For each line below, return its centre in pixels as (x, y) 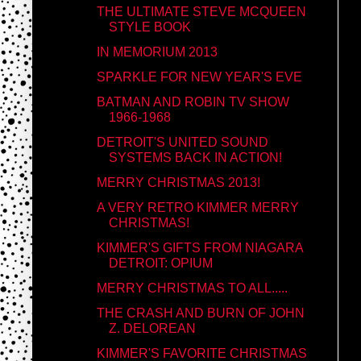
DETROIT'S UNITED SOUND (182, 142)
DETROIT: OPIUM (160, 263)
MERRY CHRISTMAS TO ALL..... (192, 288)
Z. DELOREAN (152, 328)
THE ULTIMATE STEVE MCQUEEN (201, 11)
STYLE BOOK (149, 27)
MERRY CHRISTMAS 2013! (178, 182)
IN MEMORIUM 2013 (157, 52)
